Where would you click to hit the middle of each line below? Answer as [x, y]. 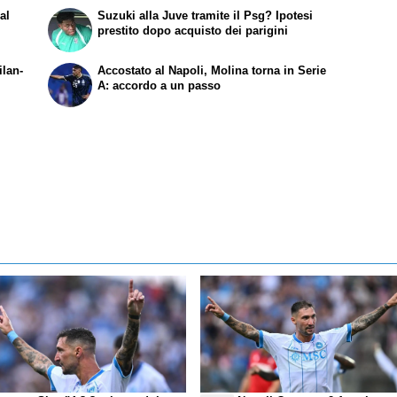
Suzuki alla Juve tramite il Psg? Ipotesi [206, 15]
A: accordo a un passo [160, 86]
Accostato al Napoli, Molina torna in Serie [212, 71]
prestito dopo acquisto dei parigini [193, 30]
